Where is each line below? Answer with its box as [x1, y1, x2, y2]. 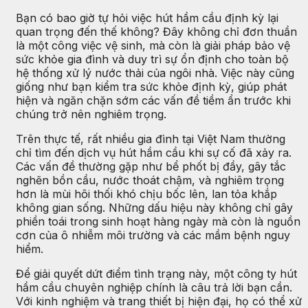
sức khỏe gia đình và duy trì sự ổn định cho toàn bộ [16, 52, 289, 66]
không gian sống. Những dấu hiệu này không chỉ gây [16, 200, 293, 214]
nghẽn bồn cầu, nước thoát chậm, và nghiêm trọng [16, 173, 284, 187]
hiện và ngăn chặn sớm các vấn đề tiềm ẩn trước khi [16, 93, 291, 107]
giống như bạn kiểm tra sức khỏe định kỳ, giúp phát [16, 79, 287, 93]
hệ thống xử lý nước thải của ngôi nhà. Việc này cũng [16, 65, 294, 80]
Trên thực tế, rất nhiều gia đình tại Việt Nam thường [16, 131, 285, 146]
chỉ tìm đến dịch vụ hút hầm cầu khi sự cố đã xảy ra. [16, 145, 291, 159]
